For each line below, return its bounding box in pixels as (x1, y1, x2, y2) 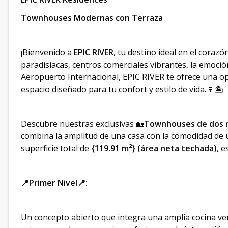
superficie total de (21, 142, 91, 154)
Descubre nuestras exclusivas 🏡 (21, 118, 144, 129)
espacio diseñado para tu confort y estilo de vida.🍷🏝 (21, 83, 223, 95)
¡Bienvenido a (21, 47, 74, 58)
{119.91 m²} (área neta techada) (91, 142, 217, 154)
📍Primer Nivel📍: (21, 177, 88, 188)
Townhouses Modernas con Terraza (21, 12, 163, 23)
